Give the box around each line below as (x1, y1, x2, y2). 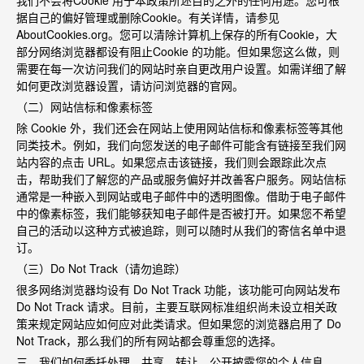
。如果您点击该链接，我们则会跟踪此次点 (110, 154, 327, 170)
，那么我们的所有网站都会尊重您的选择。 (66, 332, 282, 349)
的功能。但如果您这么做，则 (192, 43, 340, 59)
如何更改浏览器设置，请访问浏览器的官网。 (16, 77, 244, 93)
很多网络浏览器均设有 (16, 281, 130, 297)
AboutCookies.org (16, 26, 108, 42)
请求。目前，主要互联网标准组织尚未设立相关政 (87, 298, 337, 314)
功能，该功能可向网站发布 (204, 281, 340, 297)
